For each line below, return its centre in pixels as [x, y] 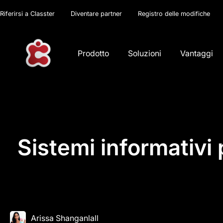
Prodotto [94, 53]
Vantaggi [197, 53]
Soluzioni [145, 53]
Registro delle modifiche [174, 14]
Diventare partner [96, 14]
